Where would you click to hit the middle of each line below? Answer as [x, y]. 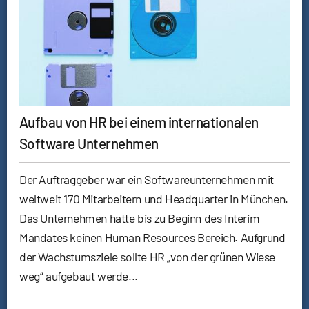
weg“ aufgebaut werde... [79, 276]
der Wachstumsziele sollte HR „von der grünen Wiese [148, 257]
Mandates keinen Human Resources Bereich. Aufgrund [152, 238]
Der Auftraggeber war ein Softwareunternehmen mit [147, 180]
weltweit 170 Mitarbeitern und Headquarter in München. [154, 199]
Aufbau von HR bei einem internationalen [139, 122]
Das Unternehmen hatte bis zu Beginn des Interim [140, 218]
